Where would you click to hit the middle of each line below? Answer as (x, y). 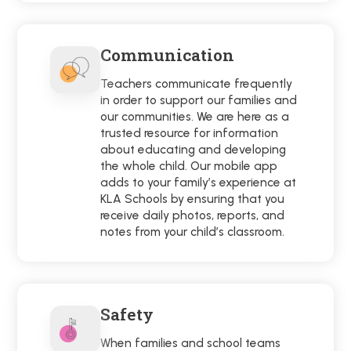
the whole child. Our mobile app (189, 166)
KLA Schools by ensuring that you (193, 199)
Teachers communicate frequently (197, 84)
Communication (168, 55)
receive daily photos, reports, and (193, 215)
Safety (127, 315)
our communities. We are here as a (195, 117)
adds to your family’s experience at (199, 183)
